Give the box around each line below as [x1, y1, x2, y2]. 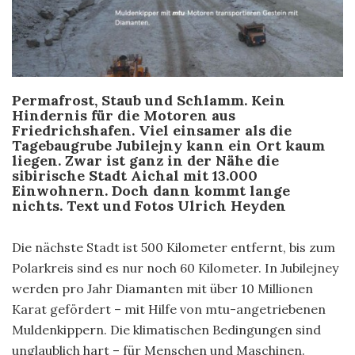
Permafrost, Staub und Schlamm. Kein [12, 90, 285, 109]
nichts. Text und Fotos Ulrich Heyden [12, 196, 286, 215]
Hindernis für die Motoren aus [12, 105, 235, 124]
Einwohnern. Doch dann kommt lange [12, 181, 290, 200]
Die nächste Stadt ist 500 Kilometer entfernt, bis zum [12, 239, 335, 255]
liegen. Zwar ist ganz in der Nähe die [12, 151, 279, 170]
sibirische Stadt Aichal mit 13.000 [12, 166, 258, 185]
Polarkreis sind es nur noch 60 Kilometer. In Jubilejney [12, 259, 338, 276]
